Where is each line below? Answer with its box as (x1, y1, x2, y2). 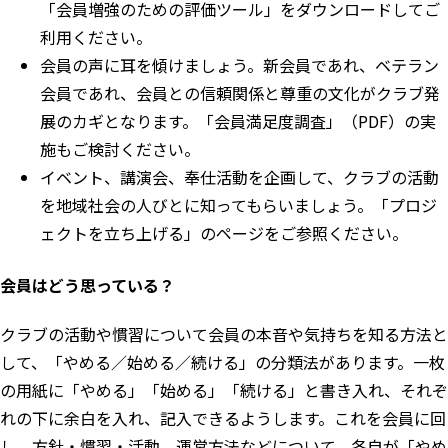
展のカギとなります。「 (40, 109, 214, 134)
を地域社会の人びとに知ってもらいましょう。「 (40, 193, 389, 218)
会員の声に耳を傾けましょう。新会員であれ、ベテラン (40, 53, 439, 78)
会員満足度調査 (214, 109, 326, 134)
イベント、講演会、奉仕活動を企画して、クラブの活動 (40, 165, 439, 190)
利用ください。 (40, 25, 152, 50)
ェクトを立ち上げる (40, 221, 184, 246)
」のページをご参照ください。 (184, 221, 412, 246)
